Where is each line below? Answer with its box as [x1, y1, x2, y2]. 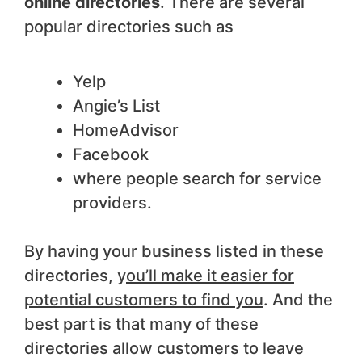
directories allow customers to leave [24, 338, 304, 358]
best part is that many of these [24, 314, 259, 334]
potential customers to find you [24, 289, 263, 309]
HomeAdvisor [73, 120, 179, 140]
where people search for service [73, 168, 322, 188]
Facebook [73, 144, 149, 164]
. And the [263, 289, 333, 309]
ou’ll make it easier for [126, 265, 294, 285]
